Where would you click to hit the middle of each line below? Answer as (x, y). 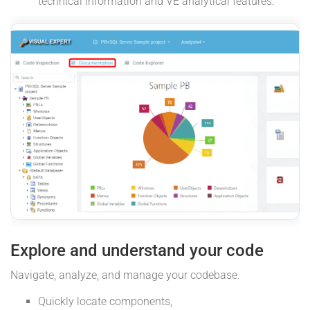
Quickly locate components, (105, 302)
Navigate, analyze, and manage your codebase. (125, 275)
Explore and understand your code (137, 251)
